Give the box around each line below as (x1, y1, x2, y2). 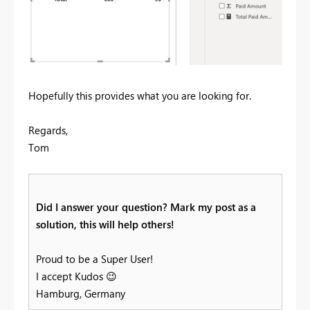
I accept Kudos (36, 268, 106, 283)
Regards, (28, 122, 68, 137)
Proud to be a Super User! (36, 251, 153, 266)
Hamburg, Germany (36, 286, 125, 300)
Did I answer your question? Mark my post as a (36, 199, 256, 214)
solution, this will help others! (36, 217, 174, 231)
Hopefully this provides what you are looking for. (28, 88, 251, 102)
